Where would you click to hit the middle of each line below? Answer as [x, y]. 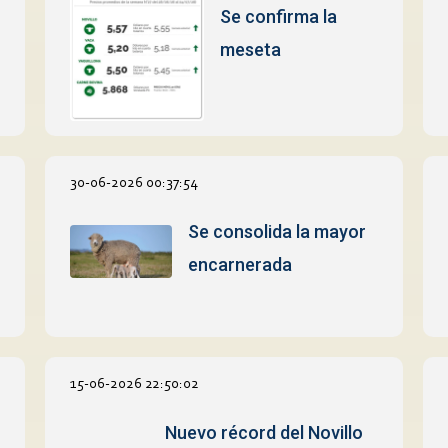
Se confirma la [278, 16]
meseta [250, 49]
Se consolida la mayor [277, 231]
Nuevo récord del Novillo [263, 432]
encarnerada [240, 264]
